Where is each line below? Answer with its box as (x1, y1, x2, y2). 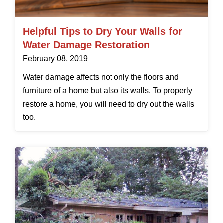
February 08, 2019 (23, 54, 88, 63)
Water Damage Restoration (23, 39, 150, 51)
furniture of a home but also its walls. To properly (23, 86, 192, 95)
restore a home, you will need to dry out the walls (23, 100, 194, 109)
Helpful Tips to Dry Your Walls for (23, 26, 182, 37)
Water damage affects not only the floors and (23, 73, 179, 82)
